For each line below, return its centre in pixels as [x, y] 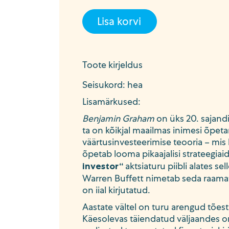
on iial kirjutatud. [116, 190]
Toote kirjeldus [112, 65]
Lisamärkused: [111, 102]
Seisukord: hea [112, 85]
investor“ [102, 166]
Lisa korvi [119, 21]
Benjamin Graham [118, 119]
